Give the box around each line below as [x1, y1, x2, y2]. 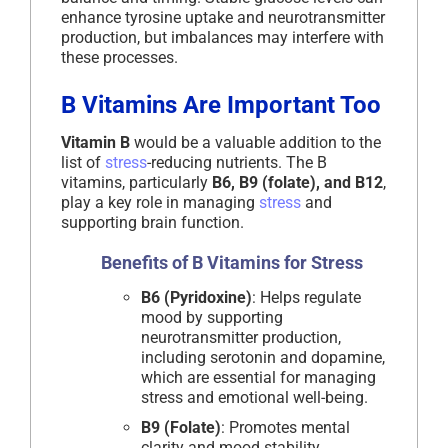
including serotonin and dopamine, [141, 348, 385, 368]
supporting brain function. [61, 213, 244, 233]
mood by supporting [141, 308, 283, 328]
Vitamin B [61, 133, 130, 153]
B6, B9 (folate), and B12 [212, 173, 383, 193]
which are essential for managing [141, 368, 376, 388]
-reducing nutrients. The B [147, 153, 327, 173]
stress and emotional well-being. [141, 388, 368, 408]
